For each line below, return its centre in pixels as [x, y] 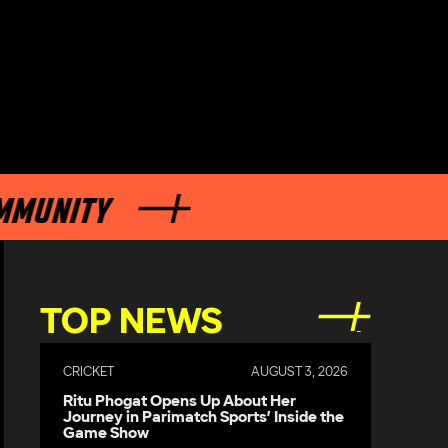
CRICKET [89, 372]
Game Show [106, 433]
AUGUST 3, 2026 [299, 372]
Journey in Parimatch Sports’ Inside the [204, 417]
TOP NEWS [130, 323]
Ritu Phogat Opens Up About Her [180, 401]
